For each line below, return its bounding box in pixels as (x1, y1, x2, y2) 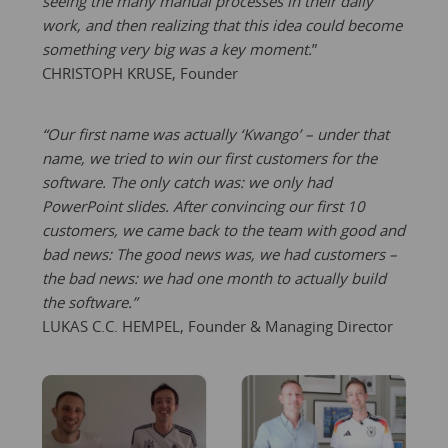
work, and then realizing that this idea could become (41, 15, 402, 35)
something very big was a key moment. (41, 39, 312, 59)
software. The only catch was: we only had (41, 172, 332, 192)
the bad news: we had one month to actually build (41, 268, 386, 288)
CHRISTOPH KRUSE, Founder (41, 63, 238, 83)
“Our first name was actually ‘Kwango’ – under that (41, 124, 389, 144)
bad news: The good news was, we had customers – (41, 244, 397, 264)
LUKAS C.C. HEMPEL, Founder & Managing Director (41, 316, 393, 336)
